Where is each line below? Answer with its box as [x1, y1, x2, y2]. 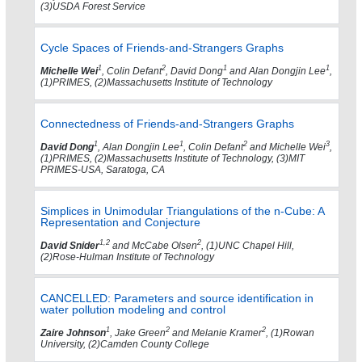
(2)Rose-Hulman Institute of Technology [40, 251, 214, 263]
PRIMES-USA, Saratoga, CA [40, 164, 165, 176]
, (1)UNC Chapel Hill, [201, 240, 294, 252]
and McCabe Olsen [110, 240, 197, 252]
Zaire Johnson [40, 327, 106, 339]
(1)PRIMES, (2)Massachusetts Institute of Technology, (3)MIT [40, 153, 305, 165]
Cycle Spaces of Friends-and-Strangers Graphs [40, 41, 284, 55]
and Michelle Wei [247, 141, 326, 154]
